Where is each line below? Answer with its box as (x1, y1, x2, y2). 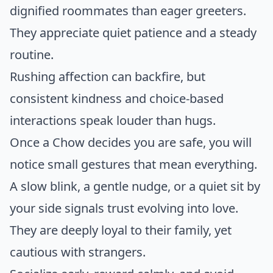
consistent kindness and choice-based (10, 90, 224, 107)
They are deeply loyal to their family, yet (10, 222, 232, 239)
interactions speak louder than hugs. (10, 112, 216, 129)
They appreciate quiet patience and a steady (10, 24, 257, 41)
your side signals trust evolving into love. (10, 200, 238, 217)
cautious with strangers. (10, 244, 146, 261)
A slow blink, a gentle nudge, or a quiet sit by (10, 178, 260, 195)
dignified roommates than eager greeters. (10, 2, 246, 19)
